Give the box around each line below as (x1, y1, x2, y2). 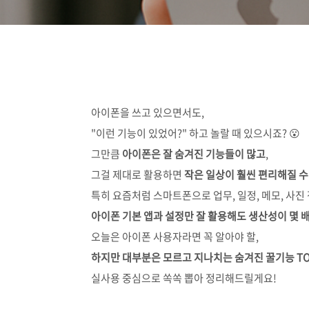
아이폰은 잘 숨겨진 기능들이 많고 (122, 146, 266, 161)
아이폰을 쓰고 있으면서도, (91, 105, 204, 120)
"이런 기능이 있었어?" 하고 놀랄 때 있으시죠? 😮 (91, 126, 300, 141)
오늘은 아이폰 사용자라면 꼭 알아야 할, (91, 229, 259, 244)
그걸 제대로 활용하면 (91, 167, 184, 182)
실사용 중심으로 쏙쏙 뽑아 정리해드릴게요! (91, 270, 277, 286)
